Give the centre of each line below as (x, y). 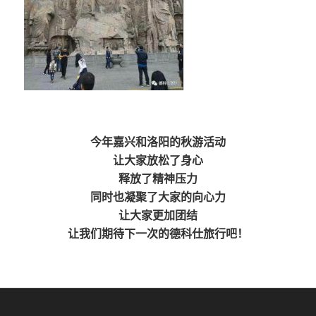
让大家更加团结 (158, 215)
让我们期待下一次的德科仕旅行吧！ (158, 234)
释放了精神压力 (158, 179)
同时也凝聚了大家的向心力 (158, 197)
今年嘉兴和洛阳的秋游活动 (158, 142)
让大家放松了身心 (158, 160)
